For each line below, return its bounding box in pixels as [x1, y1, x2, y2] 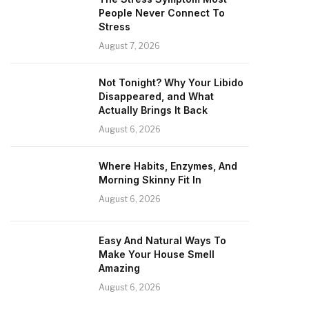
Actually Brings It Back [99, 103, 208, 116]
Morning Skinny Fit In [99, 173, 201, 186]
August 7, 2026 [99, 40, 160, 51]
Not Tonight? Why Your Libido [99, 76, 243, 88]
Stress [99, 20, 130, 32]
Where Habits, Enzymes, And [99, 159, 237, 172]
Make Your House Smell [99, 248, 215, 260]
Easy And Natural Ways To [99, 234, 226, 246]
